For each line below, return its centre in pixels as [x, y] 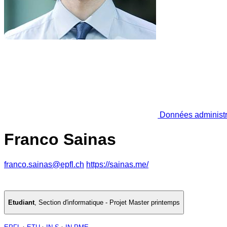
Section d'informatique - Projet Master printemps [109, 203]
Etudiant [21, 203]
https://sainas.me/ [117, 164]
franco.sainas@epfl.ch [44, 164]
